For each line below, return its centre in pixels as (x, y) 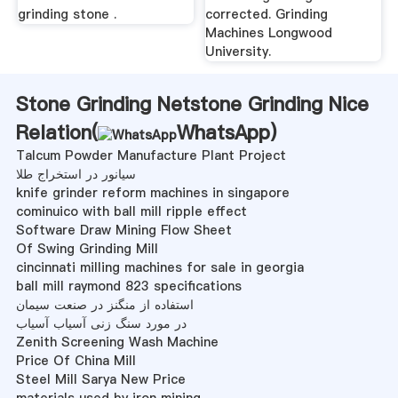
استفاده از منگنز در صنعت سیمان (104, 305)
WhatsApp (223, 133)
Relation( (56, 133)
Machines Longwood (269, 33)
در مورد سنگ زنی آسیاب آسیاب (101, 324)
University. (239, 52)
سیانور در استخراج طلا (76, 175)
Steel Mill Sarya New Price (100, 380)
